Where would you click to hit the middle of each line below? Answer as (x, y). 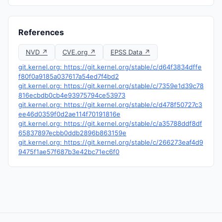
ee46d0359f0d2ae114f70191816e (69, 114)
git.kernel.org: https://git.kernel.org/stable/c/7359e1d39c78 (111, 86)
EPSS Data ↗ (130, 52)
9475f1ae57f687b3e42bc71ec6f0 (69, 152)
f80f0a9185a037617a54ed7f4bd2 (69, 76)
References (41, 32)
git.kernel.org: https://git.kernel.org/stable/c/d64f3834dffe (110, 67)
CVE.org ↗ (79, 52)
